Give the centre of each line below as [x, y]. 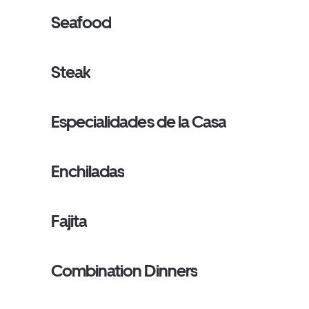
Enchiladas [88, 171]
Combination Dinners [124, 271]
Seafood [81, 22]
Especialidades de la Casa [139, 122]
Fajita [69, 221]
